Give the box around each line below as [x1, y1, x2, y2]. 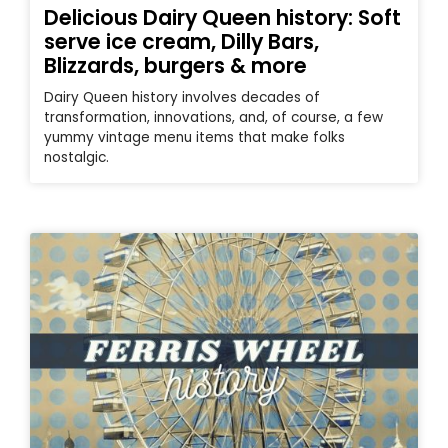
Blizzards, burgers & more [44, 50, 307, 80]
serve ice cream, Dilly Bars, [44, 26, 319, 56]
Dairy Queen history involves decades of [44, 87, 320, 107]
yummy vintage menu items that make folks [44, 127, 345, 147]
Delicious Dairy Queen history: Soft [44, 2, 401, 32]
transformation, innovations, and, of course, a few [44, 107, 383, 127]
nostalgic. [44, 147, 109, 167]
